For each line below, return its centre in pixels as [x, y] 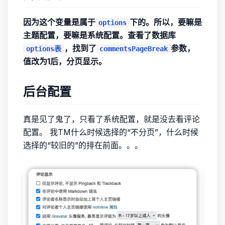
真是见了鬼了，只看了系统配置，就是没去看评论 [111, 119]
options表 [44, 49]
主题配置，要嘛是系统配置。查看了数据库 [99, 35]
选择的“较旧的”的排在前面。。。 [83, 145]
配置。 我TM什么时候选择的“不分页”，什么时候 [111, 132]
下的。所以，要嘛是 [166, 22]
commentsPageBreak [134, 49]
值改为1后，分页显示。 [65, 61]
